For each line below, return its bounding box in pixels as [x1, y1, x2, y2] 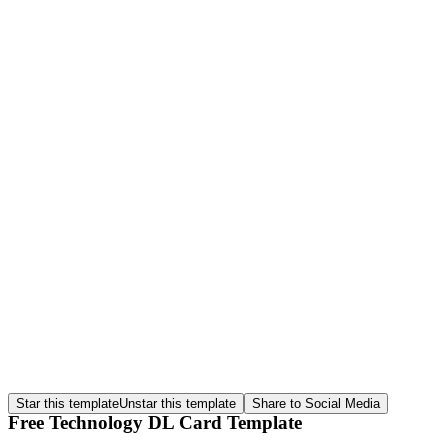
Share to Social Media [252, 396, 380, 411]
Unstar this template [119, 396, 236, 411]
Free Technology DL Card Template [8, 411, 302, 433]
